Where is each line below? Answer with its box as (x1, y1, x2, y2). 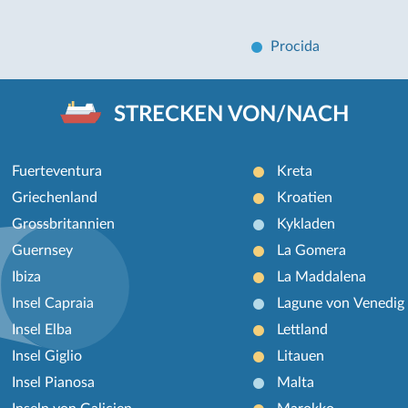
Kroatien (276, 189, 332, 205)
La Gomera (276, 242, 346, 258)
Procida (270, 38, 320, 54)
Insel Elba (12, 321, 73, 337)
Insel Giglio (12, 348, 83, 363)
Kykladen (276, 216, 335, 231)
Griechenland (12, 189, 98, 205)
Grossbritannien (12, 216, 116, 231)
